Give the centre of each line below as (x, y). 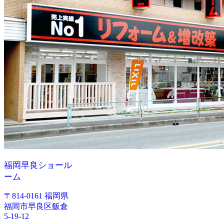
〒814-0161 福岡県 (36, 196)
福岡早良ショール (38, 165)
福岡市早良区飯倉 (36, 206)
